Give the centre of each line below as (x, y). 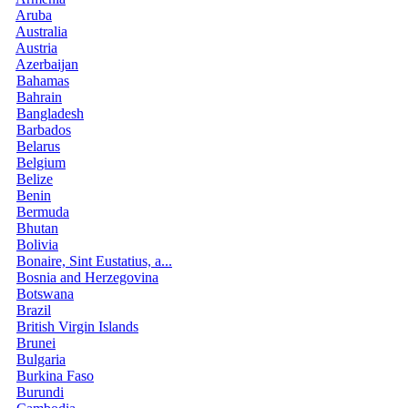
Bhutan (37, 228)
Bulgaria (41, 359)
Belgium (41, 162)
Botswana (45, 293)
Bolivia (37, 244)
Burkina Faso (55, 375)
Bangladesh (50, 113)
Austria (36, 47)
